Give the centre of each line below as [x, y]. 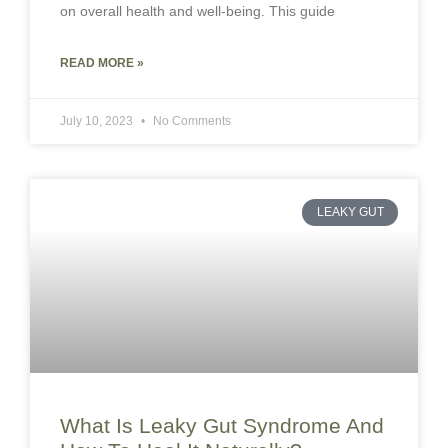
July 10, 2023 [98, 121]
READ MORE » [102, 63]
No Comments [190, 121]
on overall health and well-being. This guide [197, 11]
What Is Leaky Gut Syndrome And [222, 426]
